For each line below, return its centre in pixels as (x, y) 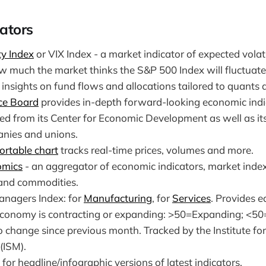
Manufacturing (118, 198)
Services (191, 198)
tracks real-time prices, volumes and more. (156, 150)
